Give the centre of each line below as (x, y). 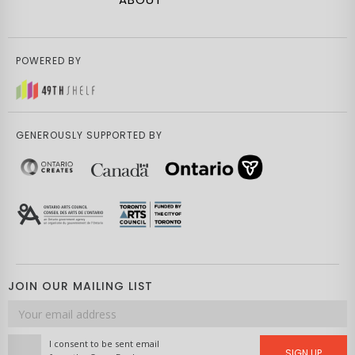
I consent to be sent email (104, 344)
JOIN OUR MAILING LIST (80, 286)
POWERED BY (49, 60)
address (30, 323)
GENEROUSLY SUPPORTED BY (89, 136)
